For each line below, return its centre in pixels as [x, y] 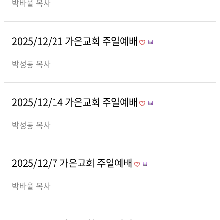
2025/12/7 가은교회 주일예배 [73, 163]
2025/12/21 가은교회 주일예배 [75, 41]
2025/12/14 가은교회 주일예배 [75, 102]
